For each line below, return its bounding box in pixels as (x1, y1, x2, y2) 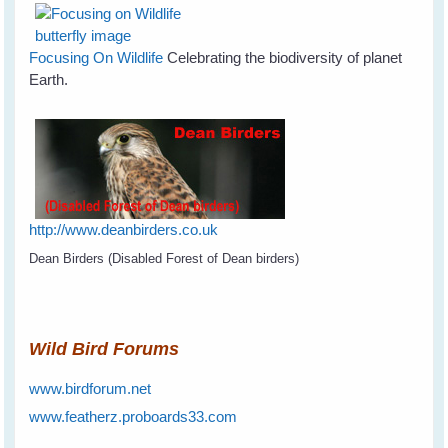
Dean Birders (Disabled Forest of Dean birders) (29, 251, 300, 267)
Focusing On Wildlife (29, 49, 164, 67)
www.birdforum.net (29, 380, 152, 398)
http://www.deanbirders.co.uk (29, 221, 219, 239)
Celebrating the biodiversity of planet (163, 49, 403, 67)
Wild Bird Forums (29, 339, 180, 360)
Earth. (29, 71, 69, 89)
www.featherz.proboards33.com (29, 408, 238, 426)
